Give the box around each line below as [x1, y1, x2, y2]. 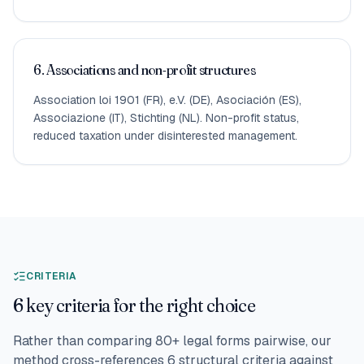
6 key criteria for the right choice [13, 292, 256, 317]
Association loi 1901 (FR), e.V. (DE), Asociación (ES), [33, 92, 301, 107]
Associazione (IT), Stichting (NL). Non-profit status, [33, 110, 299, 125]
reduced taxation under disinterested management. [33, 128, 297, 143]
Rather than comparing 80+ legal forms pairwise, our [13, 331, 331, 349]
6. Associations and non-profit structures [33, 59, 256, 79]
